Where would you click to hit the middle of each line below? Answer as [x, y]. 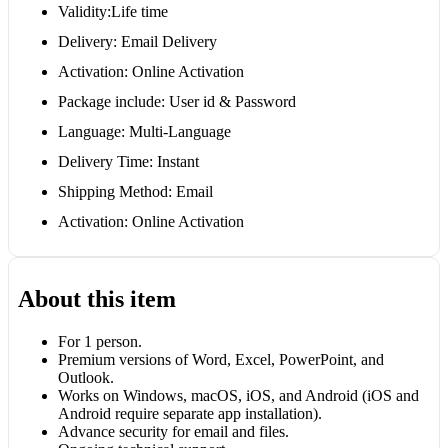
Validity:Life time [112, 12]
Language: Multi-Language [144, 132]
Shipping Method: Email [135, 192]
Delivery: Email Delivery [137, 42]
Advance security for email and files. [173, 432]
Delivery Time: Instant [128, 162]
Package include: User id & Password [176, 102]
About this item [96, 299]
